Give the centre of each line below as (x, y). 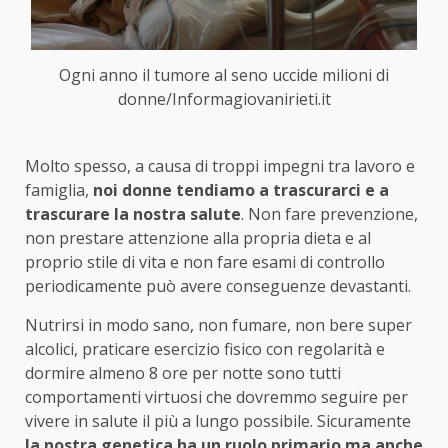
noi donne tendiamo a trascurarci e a (241, 189)
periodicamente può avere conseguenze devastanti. (218, 285)
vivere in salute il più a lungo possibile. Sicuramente (218, 420)
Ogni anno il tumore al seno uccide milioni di (224, 75)
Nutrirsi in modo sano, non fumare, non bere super (218, 324)
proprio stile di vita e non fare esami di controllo (205, 261)
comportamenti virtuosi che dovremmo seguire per (216, 396)
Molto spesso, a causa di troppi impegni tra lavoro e (220, 165)
